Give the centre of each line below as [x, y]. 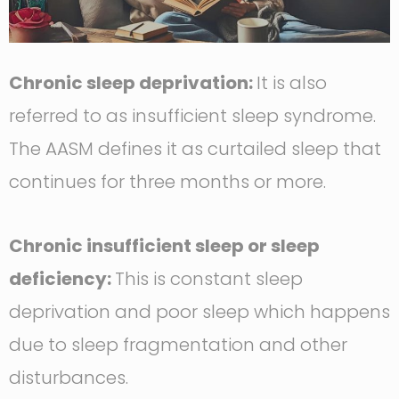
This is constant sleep [209, 279]
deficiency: [62, 279]
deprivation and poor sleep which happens [199, 312]
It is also [292, 83]
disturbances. [69, 378]
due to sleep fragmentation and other [178, 345]
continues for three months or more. [167, 182]
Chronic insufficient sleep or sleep [164, 246]
